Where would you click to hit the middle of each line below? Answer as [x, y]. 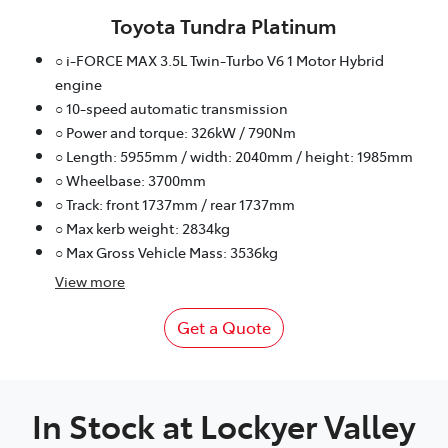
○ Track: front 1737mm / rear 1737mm [175, 203]
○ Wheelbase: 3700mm [130, 179]
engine [78, 83]
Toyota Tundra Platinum [224, 24]
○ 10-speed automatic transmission [171, 107]
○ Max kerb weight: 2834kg [142, 227]
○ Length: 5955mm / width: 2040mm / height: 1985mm [234, 155]
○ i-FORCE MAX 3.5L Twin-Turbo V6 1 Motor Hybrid [219, 59]
